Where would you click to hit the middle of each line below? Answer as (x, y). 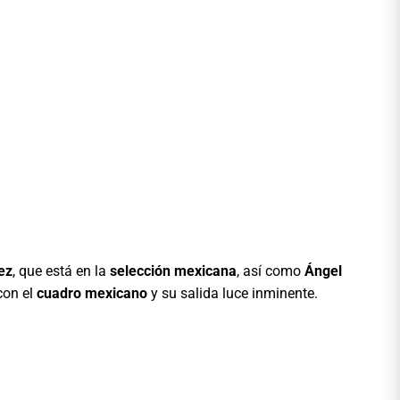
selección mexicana (173, 271)
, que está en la (61, 271)
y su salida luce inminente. (233, 294)
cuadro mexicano (92, 294)
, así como (271, 271)
